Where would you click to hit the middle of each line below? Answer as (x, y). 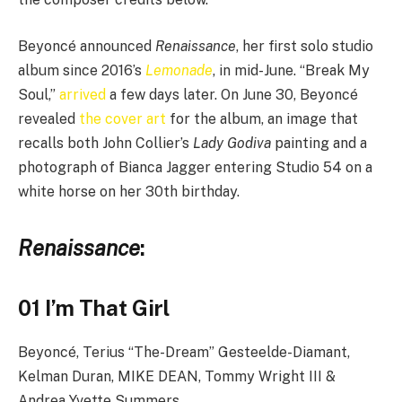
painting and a (319, 143)
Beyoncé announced (87, 46)
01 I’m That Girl (94, 308)
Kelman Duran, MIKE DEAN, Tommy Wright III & (177, 377)
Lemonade (179, 70)
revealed (48, 118)
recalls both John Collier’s (105, 143)
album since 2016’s (82, 70)
